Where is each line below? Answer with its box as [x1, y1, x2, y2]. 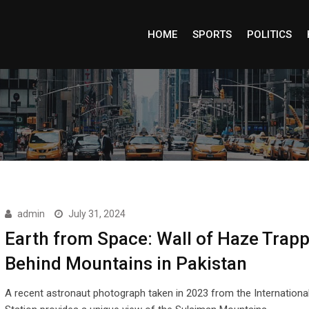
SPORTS [192, 28, 232, 41]
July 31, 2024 [68, 208, 126, 219]
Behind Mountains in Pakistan [4, 253, 247, 274]
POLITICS [246, 28, 292, 41]
